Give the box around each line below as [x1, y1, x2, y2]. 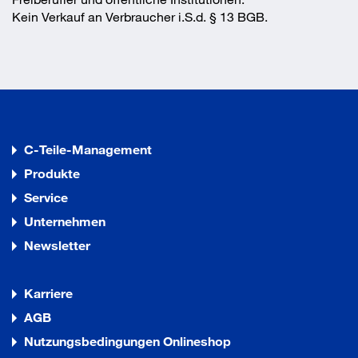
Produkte [24, 165, 80, 181]
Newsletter [24, 237, 90, 253]
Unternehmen [24, 213, 105, 229]
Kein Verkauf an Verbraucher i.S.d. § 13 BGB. [12, 8, 268, 24]
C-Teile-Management [24, 141, 152, 157]
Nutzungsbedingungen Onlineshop [24, 332, 231, 348]
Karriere [24, 284, 73, 300]
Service [24, 189, 68, 205]
